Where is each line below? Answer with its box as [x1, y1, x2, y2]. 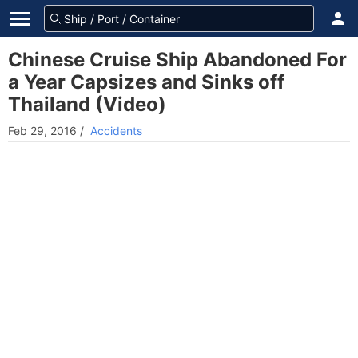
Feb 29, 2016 [8, 124, 77, 137]
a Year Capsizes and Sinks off [8, 70, 284, 93]
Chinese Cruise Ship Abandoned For [8, 48, 347, 71]
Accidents [90, 124, 142, 137]
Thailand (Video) [8, 93, 166, 116]
